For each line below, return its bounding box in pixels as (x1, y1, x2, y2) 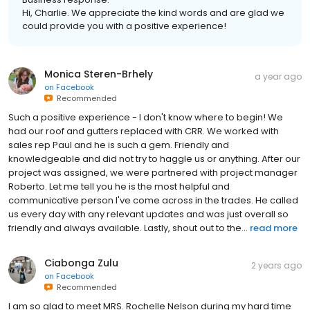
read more (250, 221, 298, 235)
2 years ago (251, 259, 302, 272)
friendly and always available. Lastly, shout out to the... (8, 221, 248, 235)
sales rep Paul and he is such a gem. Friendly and (8, 138, 229, 152)
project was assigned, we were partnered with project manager (8, 166, 298, 180)
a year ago (255, 71, 302, 83)
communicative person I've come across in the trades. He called (8, 194, 298, 208)
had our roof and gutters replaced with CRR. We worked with (8, 125, 279, 138)
